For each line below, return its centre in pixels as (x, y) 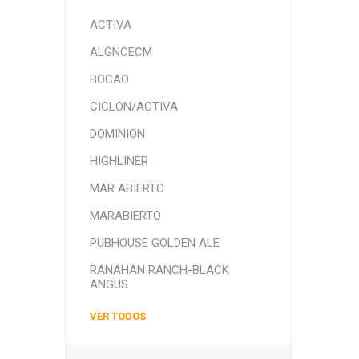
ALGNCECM (121, 52)
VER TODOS (117, 316)
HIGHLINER (119, 161)
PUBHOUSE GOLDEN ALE (154, 243)
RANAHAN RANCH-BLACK (159, 270)
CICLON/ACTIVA (133, 107)
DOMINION (117, 134)
